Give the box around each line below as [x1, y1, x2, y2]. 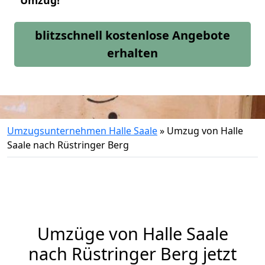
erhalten [107, 45, 158, 61]
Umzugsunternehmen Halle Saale [7, 124, 157, 137]
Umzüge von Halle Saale [37, 222, 228, 245]
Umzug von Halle [167, 124, 243, 137]
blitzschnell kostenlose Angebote [35, 27, 230, 43]
